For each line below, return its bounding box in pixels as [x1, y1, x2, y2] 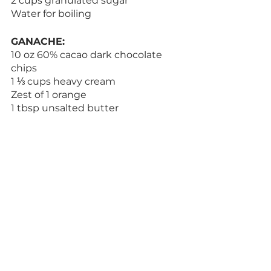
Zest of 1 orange [11, 88, 87, 100]
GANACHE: [11, 35, 65, 47]
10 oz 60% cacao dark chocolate [11, 48, 165, 60]
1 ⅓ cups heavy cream [11, 75, 116, 87]
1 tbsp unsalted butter [11, 102, 119, 114]
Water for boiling [11, 7, 91, 19]
